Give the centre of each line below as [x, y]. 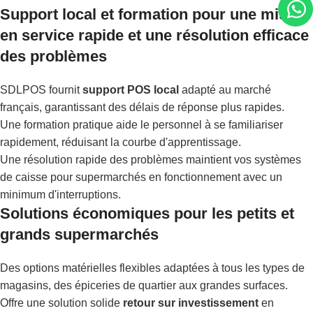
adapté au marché [225, 89]
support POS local [131, 89]
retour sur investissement [191, 303]
